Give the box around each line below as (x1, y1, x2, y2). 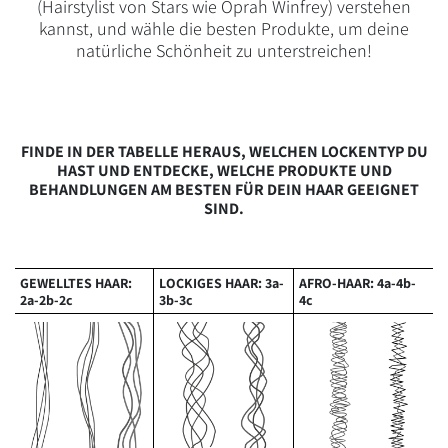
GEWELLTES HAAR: (20, 273, 132, 292)
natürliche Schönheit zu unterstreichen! (76, 39, 372, 62)
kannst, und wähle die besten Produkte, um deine (39, 17, 409, 40)
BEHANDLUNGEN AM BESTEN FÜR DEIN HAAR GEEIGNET (29, 179, 419, 200)
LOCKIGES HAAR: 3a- (159, 273, 285, 292)
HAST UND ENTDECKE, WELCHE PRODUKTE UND (56, 160, 392, 181)
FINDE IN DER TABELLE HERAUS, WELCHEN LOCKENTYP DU (20, 141, 428, 162)
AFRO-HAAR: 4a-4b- (298, 273, 416, 292)
